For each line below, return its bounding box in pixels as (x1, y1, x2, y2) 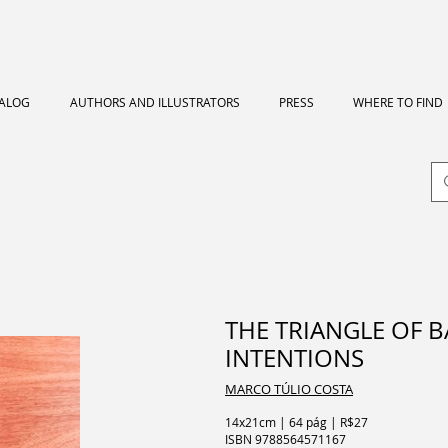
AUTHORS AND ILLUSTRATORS (69, 94, 240, 110)
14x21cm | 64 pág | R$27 (225, 414, 368, 430)
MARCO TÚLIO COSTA (225, 380, 353, 398)
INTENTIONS (225, 342, 364, 374)
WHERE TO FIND (352, 94, 443, 110)
